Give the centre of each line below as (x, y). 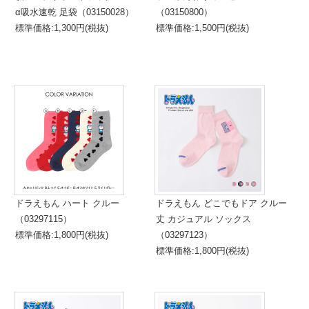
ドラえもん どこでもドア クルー (221, 203)
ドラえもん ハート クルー (67, 203)
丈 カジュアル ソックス (203, 219)
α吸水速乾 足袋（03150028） (74, 12)
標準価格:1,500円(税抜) (202, 28)
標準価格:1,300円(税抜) (62, 28)
